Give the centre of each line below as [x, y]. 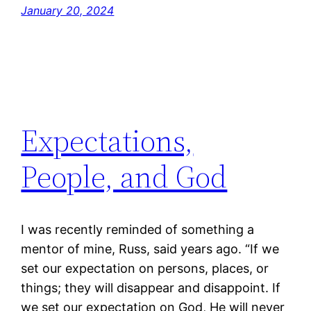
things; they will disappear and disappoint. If [151, 288]
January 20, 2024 [68, 11]
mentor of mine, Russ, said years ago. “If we [150, 249]
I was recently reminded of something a [138, 230]
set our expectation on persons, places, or [145, 269]
